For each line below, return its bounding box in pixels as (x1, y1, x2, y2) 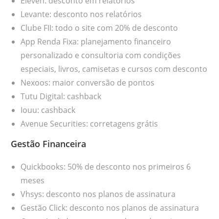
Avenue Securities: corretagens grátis (21, 118, 158, 129)
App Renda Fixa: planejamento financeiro (21, 36, 172, 47)
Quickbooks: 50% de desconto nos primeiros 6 (21, 161, 191, 172)
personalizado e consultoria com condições (21, 49, 181, 61)
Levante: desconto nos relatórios (21, 8, 142, 20)
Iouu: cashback (21, 104, 76, 115)
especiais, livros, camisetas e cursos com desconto (21, 63, 208, 74)
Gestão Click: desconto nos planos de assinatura (21, 202, 199, 213)
